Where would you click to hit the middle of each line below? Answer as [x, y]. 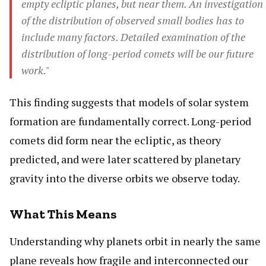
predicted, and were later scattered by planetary [125, 159]
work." [35, 70]
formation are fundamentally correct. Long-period [130, 121]
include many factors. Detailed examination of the [133, 37]
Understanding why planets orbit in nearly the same [135, 241]
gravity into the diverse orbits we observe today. [125, 178]
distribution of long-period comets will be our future [137, 54]
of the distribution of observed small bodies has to [133, 20]
